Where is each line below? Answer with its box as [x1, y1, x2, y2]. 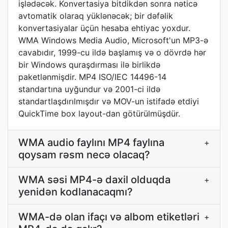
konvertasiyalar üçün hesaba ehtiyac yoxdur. [18, 23, 190, 33]
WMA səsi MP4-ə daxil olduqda [18, 174, 170, 186]
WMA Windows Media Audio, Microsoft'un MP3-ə [18, 35, 208, 45]
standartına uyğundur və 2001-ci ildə [18, 84, 160, 94]
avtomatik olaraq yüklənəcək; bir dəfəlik [18, 11, 173, 21]
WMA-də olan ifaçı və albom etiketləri [18, 211, 199, 223]
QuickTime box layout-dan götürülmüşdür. [18, 108, 180, 119]
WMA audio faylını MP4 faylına [18, 136, 164, 149]
